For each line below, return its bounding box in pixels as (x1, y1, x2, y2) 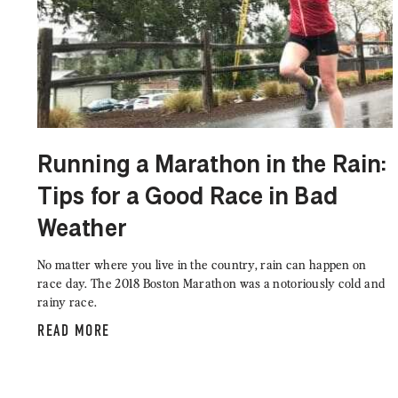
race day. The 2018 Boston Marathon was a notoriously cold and (37, 275, 386, 292)
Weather (37, 219, 127, 243)
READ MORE (37, 321, 110, 341)
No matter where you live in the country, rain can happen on (37, 256, 367, 274)
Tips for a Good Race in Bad (37, 187, 338, 211)
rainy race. (37, 293, 98, 311)
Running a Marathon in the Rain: (37, 155, 387, 179)
